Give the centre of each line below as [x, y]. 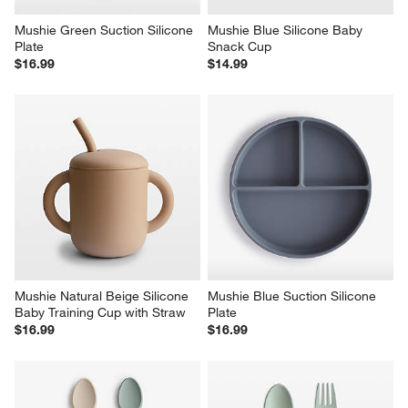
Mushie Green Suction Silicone [106, 31]
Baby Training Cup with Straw [101, 313]
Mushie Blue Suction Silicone [294, 296]
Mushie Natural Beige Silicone [104, 296]
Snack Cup [240, 47]
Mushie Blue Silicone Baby [287, 31]
